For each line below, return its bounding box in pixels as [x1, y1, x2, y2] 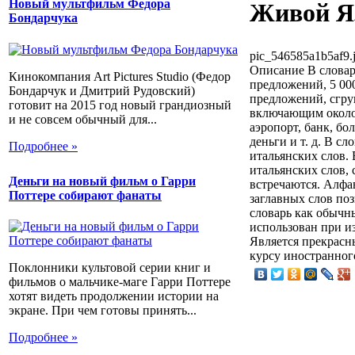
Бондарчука [9, 11, 78, 25]
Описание [250, 63, 304, 77]
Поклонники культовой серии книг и [9, 261, 211, 275]
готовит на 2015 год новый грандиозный [9, 97, 231, 112]
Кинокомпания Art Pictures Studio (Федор [9, 69, 231, 83]
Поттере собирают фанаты [9, 189, 162, 203]
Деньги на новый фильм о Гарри [9, 174, 196, 189]
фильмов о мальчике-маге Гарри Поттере [9, 275, 231, 289]
